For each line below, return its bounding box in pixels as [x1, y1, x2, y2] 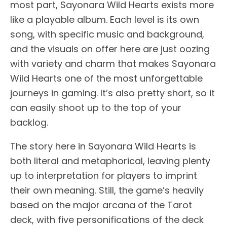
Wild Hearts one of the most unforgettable [10, 71, 203, 85]
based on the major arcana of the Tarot [10, 198, 192, 211]
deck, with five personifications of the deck [10, 213, 204, 226]
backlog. [10, 116, 48, 129]
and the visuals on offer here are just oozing [10, 42, 210, 55]
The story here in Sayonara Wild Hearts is [10, 139, 196, 153]
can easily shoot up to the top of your [10, 101, 181, 114]
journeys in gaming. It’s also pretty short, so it [10, 86, 215, 99]
